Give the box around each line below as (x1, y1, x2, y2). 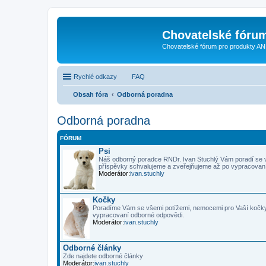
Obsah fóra (73, 90, 108, 98)
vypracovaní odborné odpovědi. (93, 211, 184, 218)
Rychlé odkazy (74, 72, 117, 80)
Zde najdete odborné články (63, 252, 143, 259)
